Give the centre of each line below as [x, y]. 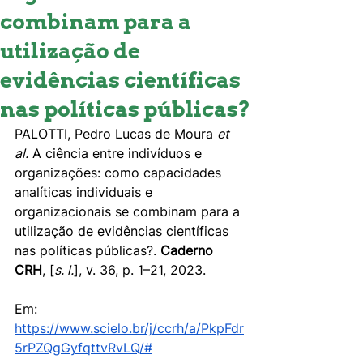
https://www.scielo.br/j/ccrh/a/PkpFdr [129, 328]
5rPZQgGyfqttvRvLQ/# [83, 348]
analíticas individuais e [85, 192]
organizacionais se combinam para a [129, 211]
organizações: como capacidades [120, 173]
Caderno [189, 250]
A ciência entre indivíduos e [117, 153]
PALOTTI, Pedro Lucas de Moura [116, 134]
